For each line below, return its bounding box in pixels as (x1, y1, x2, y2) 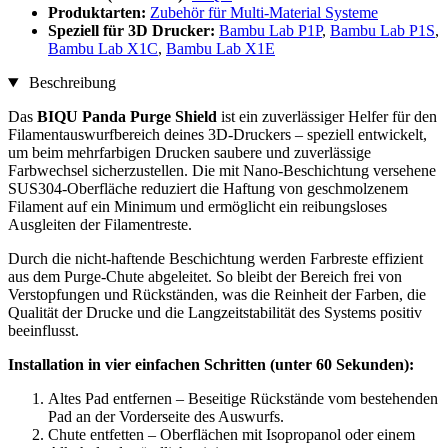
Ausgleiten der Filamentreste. (8, 216, 192, 234)
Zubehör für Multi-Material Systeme (150, 4, 378, 22)
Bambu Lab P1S (330, 22, 435, 40)
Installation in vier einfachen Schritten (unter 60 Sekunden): (8, 356, 414, 374)
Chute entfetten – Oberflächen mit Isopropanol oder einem (48, 426, 415, 444)
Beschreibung (24, 74, 116, 92)
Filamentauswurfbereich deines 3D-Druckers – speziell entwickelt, (8, 126, 427, 144)
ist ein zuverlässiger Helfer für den (217, 108, 437, 126)
